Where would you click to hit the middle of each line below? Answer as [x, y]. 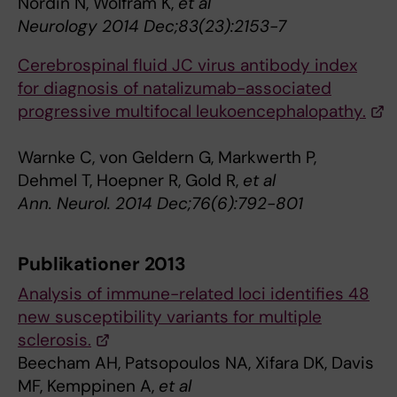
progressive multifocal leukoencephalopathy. [192, 112]
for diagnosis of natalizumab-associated [175, 89]
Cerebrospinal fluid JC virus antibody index [187, 66]
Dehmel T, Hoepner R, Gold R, [130, 181]
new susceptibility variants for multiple [170, 317]
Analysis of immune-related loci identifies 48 [194, 294]
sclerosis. [54, 340]
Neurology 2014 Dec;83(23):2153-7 [152, 27]
